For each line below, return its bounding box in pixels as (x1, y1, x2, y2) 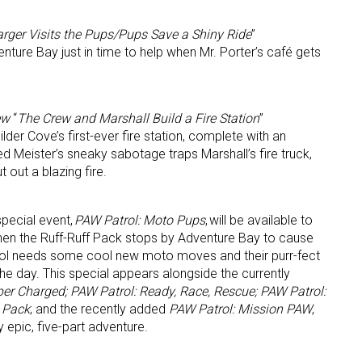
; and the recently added (30, 301, 169, 318)
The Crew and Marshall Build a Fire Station (17, 111, 259, 127)
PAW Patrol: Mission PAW (169, 301, 312, 318)
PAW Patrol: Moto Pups (74, 213, 205, 229)
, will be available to (205, 213, 313, 229)
